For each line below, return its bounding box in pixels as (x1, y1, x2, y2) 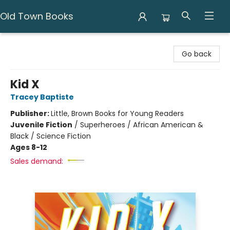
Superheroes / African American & (80, 120, 203, 130)
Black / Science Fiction (10, 131, 91, 141)
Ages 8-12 (10, 142, 47, 152)
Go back (182, 49, 212, 59)
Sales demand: (10, 156, 63, 166)
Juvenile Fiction (10, 120, 72, 130)
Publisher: (10, 108, 51, 119)
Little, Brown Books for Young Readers (51, 108, 184, 119)
